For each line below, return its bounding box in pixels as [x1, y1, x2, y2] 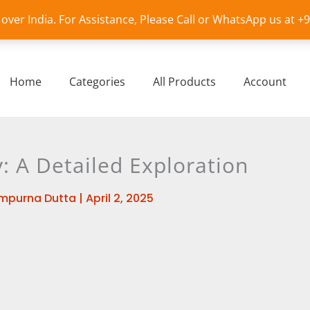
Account [244, 74, 287, 89]
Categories [69, 74, 126, 89]
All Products [153, 74, 217, 89]
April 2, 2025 [86, 190, 154, 207]
